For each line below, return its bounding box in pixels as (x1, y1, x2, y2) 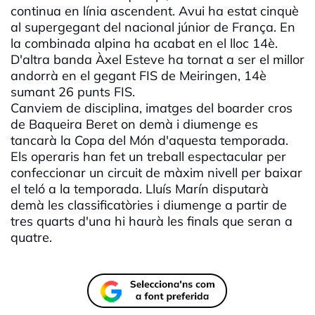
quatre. (11, 229, 52, 246)
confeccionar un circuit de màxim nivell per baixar (11, 165, 302, 181)
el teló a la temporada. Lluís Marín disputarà (11, 181, 269, 198)
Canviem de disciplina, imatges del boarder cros (11, 100, 292, 117)
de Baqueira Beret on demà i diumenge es (11, 116, 258, 133)
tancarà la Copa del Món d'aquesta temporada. (11, 132, 288, 149)
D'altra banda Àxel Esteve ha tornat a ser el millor (11, 51, 304, 68)
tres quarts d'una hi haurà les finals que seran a (11, 213, 292, 230)
